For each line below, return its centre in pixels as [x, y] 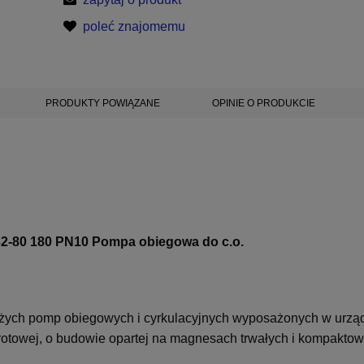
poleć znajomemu [134, 26]
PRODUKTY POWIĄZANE [103, 103]
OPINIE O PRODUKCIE [264, 103]
